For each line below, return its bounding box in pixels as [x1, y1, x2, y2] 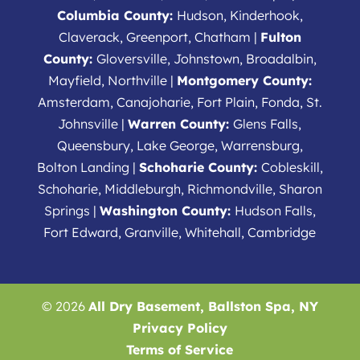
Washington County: [99, 202, 235, 219]
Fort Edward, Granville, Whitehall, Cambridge [43, 224, 317, 241]
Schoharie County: [138, 159, 261, 176]
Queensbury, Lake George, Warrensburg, [56, 137, 303, 154]
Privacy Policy [132, 320, 227, 337]
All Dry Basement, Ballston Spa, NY [88, 298, 318, 315]
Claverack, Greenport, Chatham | [58, 29, 260, 46]
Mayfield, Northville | [47, 72, 177, 89]
